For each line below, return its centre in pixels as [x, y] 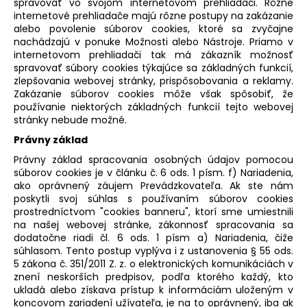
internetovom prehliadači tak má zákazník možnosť [153, 54]
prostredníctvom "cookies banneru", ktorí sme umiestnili [153, 211]
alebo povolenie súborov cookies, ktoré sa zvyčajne [153, 28]
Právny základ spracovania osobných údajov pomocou [153, 159]
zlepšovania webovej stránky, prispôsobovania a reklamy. [153, 81]
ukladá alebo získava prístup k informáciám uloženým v [153, 290]
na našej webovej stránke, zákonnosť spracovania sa [153, 224]
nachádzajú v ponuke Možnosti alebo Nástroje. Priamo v [153, 41]
